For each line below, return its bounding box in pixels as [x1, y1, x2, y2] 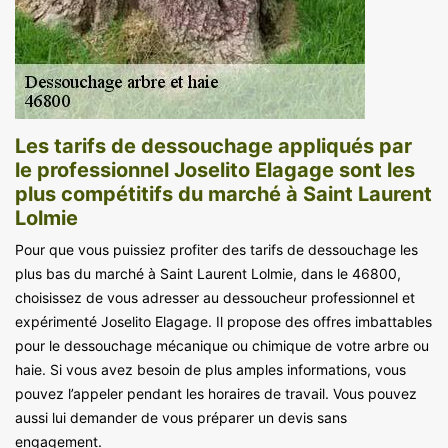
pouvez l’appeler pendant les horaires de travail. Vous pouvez [15, 384, 417, 402]
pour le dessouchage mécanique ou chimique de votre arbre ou [15, 336, 429, 354]
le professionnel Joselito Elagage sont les [15, 157, 415, 182]
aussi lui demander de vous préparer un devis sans [15, 408, 347, 426]
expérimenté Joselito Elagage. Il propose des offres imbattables [15, 312, 432, 330]
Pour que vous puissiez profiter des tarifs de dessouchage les [15, 240, 418, 258]
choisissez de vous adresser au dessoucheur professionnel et [15, 288, 415, 306]
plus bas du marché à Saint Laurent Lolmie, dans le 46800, [15, 264, 401, 282]
